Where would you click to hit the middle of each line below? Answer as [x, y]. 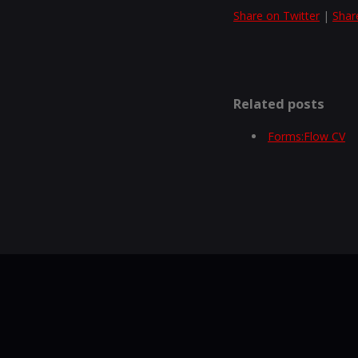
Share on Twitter [276, 16]
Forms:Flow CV [306, 136]
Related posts [279, 104]
